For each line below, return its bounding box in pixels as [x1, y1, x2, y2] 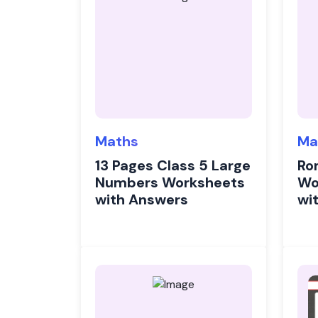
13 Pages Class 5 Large [95, 156, 251, 175]
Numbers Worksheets [95, 173, 245, 192]
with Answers [95, 190, 188, 209]
